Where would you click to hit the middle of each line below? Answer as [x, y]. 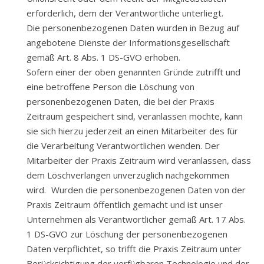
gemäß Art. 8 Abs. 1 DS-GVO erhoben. [103, 57]
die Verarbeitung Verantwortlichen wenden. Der [123, 146]
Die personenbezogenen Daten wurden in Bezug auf [133, 28]
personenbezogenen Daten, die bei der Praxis [121, 101]
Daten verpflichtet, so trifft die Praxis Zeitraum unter [134, 249]
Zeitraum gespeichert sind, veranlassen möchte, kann [135, 116]
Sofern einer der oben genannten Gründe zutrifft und [133, 72]
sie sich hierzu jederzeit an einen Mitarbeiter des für [132, 131]
